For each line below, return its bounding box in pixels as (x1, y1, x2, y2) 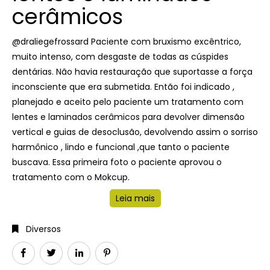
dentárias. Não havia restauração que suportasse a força (12, 66, 253, 78)
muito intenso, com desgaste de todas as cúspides (12, 51, 228, 63)
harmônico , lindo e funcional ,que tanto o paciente (12, 141, 230, 153)
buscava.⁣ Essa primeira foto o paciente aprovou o (12, 156, 222, 168)
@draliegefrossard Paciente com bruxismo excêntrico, (12, 36, 241, 48)
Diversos (26, 223, 61, 235)
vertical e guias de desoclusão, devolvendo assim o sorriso (12, 126, 258, 138)
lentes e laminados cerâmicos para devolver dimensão (12, 111, 245, 123)
